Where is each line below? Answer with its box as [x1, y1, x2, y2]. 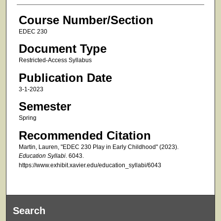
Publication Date [18, 71, 112, 84]
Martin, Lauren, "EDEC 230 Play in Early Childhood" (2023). [18, 143, 179, 150]
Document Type [18, 42, 107, 56]
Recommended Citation [18, 128, 151, 142]
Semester [18, 100, 71, 113]
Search [13, 205, 46, 216]
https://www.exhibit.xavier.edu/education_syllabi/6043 [18, 161, 161, 169]
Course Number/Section [18, 13, 153, 27]
